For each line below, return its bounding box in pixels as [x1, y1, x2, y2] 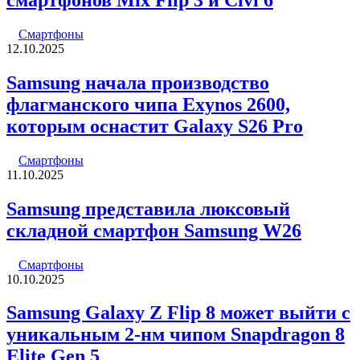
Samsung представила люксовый [6, 198, 290, 219]
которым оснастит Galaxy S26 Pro [6, 115, 303, 137]
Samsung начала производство [6, 72, 269, 93]
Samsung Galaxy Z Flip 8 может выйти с [6, 302, 350, 324]
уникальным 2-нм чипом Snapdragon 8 [6, 324, 345, 346]
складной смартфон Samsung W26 [6, 219, 301, 241]
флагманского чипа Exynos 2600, [6, 93, 290, 115]
